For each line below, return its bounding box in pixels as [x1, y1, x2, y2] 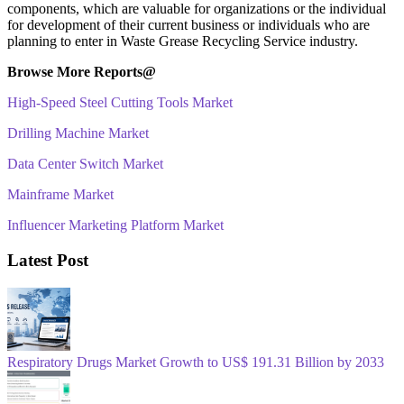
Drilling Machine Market [7, 124, 149, 141]
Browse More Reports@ [7, 63, 156, 79]
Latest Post [7, 251, 88, 271]
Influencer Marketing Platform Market [7, 216, 224, 233]
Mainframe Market [7, 186, 114, 202]
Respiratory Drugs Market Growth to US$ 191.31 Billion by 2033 [7, 353, 384, 370]
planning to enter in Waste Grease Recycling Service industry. [7, 32, 358, 49]
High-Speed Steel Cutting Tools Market [7, 94, 233, 110]
